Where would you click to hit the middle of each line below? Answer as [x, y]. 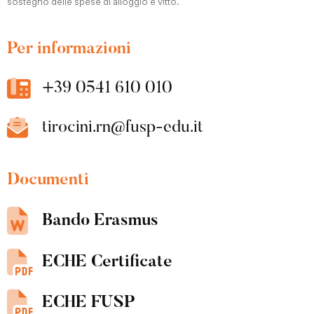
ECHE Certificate [107, 262]
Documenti [48, 180]
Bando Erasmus [100, 221]
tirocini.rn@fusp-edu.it [123, 128]
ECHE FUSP [89, 303]
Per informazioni [69, 49]
